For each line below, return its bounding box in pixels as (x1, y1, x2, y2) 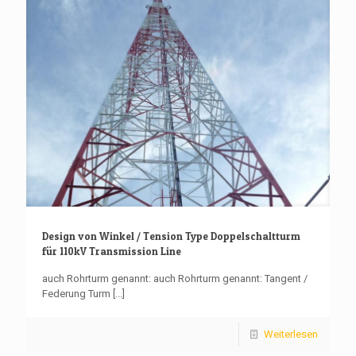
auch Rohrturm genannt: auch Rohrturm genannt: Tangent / (42, 272, 308, 284)
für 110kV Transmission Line (42, 244, 181, 257)
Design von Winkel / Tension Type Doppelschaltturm (42, 229, 300, 242)
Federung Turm (42, 287, 110, 300)
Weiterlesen (264, 327, 318, 340)
